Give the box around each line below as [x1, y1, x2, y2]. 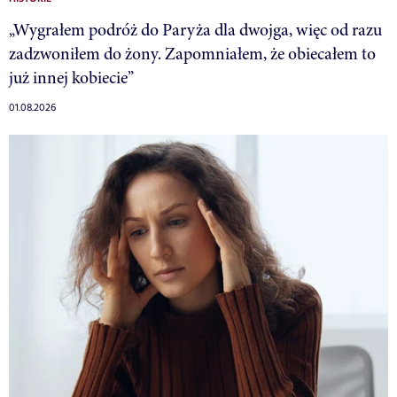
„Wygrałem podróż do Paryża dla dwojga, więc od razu [9, 18, 382, 43]
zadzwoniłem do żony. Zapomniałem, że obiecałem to [9, 42, 376, 66]
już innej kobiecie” [9, 66, 134, 90]
